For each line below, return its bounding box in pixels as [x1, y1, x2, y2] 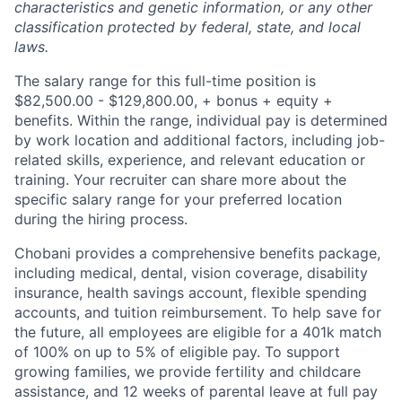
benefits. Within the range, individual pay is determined [14, 110, 388, 129]
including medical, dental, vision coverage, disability [14, 263, 368, 282]
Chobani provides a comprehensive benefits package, [14, 243, 380, 262]
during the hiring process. [14, 209, 188, 228]
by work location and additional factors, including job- [14, 130, 385, 149]
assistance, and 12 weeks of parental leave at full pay [14, 381, 378, 400]
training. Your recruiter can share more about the [14, 170, 346, 188]
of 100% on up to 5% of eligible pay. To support [14, 342, 340, 361]
